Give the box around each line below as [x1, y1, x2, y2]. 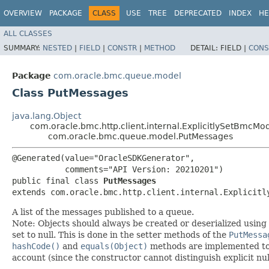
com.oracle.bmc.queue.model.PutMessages [48, 131, 233, 141]
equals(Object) [80, 241, 148, 251]
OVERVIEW [4, 9, 42, 17]
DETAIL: [190, 43, 220, 52]
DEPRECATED [174, 9, 222, 17]
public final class [12, 175, 103, 186]
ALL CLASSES [4, 29, 52, 38]
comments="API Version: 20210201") [12, 164, 223, 174]
